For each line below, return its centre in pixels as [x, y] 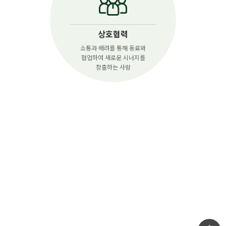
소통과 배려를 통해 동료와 [113, 48]
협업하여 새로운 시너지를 [113, 58]
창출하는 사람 [113, 67]
